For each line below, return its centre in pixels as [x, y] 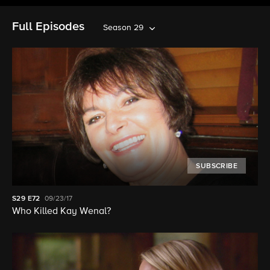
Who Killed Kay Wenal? [61, 212]
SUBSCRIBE [217, 167]
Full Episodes [48, 27]
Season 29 [123, 28]
